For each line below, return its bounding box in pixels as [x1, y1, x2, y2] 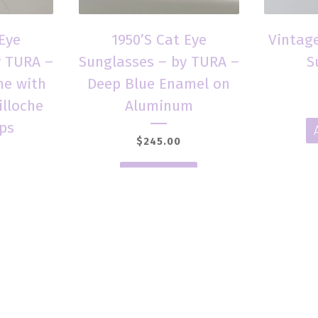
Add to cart [128, 167, 190, 182]
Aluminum [124, 96, 193, 115]
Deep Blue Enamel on [87, 74, 231, 93]
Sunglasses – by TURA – [78, 52, 239, 71]
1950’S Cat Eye [111, 30, 207, 49]
